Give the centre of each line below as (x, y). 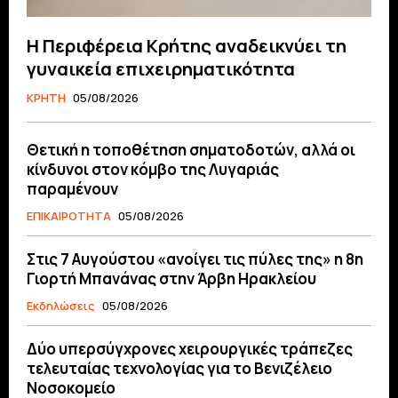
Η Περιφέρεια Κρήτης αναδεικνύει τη (187, 45)
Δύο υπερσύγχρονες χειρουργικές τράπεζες (190, 348)
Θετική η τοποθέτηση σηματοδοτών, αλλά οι (191, 149)
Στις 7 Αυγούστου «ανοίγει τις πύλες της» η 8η (195, 259)
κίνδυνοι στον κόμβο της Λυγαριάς (153, 169)
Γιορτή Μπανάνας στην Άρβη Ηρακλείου (171, 278)
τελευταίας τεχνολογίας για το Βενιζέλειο (179, 368)
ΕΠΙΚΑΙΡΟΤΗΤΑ (69, 215)
